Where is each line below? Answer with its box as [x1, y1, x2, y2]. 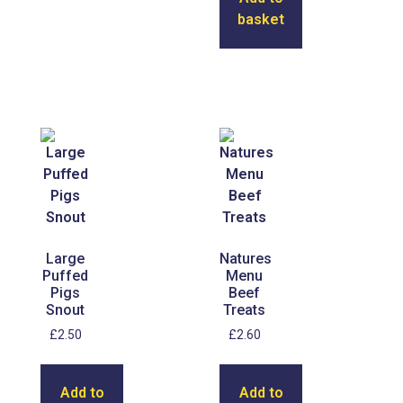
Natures [219, 250, 272, 268]
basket [237, 11, 284, 29]
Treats [223, 301, 266, 319]
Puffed [42, 267, 89, 285]
